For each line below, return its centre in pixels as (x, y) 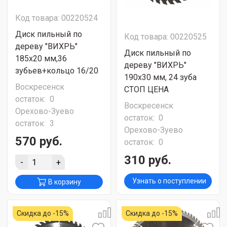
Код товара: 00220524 (56, 18)
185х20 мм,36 (41, 59)
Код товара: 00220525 (165, 37)
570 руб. (39, 141)
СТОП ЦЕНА (146, 89)
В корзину (65, 182)
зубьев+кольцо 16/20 (57, 71)
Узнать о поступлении (169, 181)
